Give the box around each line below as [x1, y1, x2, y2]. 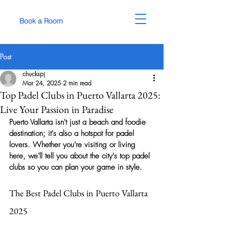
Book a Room [19, 16, 63, 26]
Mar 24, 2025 [22, 79, 61, 87]
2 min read [63, 79, 91, 87]
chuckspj [22, 70, 45, 78]
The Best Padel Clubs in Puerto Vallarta [9, 187, 150, 199]
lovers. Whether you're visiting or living [9, 140, 138, 150]
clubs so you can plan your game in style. [9, 162, 142, 172]
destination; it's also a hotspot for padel [9, 128, 136, 139]
